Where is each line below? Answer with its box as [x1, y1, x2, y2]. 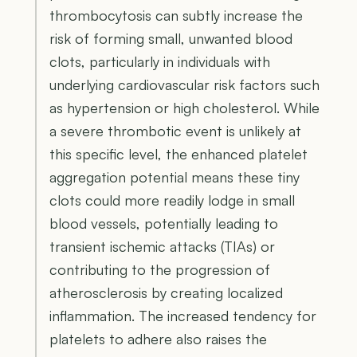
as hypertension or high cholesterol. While [49, 98, 320, 116]
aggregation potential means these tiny [49, 167, 300, 186]
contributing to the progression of [49, 260, 270, 278]
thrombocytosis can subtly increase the [49, 6, 303, 24]
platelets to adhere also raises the [49, 329, 267, 347]
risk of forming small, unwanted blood [49, 29, 292, 47]
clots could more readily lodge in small [49, 190, 295, 209]
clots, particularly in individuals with [49, 52, 270, 70]
